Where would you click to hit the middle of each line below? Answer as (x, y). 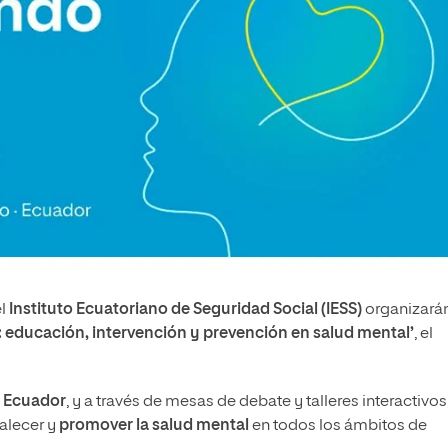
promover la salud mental (154, 426)
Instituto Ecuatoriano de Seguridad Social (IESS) (185, 310)
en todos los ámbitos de (338, 426)
